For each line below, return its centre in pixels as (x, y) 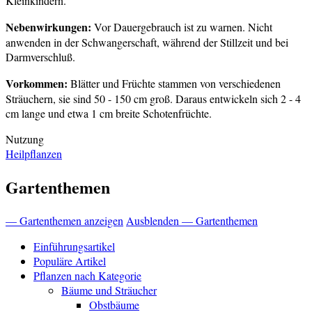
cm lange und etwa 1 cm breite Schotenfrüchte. (109, 114)
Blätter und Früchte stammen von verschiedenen (174, 84)
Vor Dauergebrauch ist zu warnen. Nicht (183, 27)
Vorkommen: (37, 84)
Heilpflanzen (34, 154)
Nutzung (25, 139)
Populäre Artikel (70, 261)
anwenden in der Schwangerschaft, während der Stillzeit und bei (147, 42)
